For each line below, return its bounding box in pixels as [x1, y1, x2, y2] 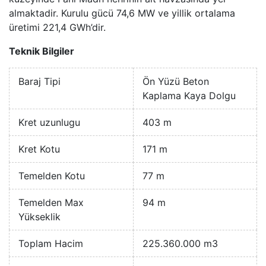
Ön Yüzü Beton [142, 75, 209, 88]
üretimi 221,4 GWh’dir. [9, 21, 109, 34]
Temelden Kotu [18, 170, 85, 182]
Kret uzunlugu [18, 116, 80, 129]
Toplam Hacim [18, 237, 83, 250]
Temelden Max [18, 197, 84, 209]
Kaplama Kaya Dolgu [142, 90, 236, 102]
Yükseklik [18, 211, 61, 223]
